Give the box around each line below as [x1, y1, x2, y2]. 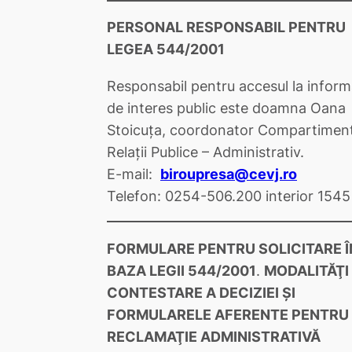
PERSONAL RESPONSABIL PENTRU [107, 18, 346, 36]
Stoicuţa [107, 120, 162, 138]
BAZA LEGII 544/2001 [107, 261, 256, 279]
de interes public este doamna [107, 98, 310, 116]
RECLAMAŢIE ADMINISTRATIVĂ [107, 327, 321, 345]
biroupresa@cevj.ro [160, 164, 297, 182]
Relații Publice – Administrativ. [107, 142, 304, 160]
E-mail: [107, 164, 160, 182]
